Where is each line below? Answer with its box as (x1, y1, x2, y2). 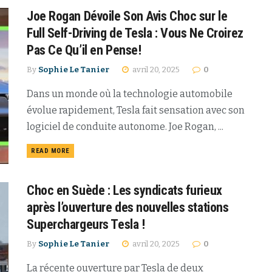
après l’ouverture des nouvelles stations (27, 199, 229, 215)
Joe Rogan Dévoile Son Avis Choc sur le (27, 8, 228, 24)
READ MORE (31, 146, 70, 155)
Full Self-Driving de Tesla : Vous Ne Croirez (27, 25, 243, 41)
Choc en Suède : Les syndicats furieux (27, 182, 222, 198)
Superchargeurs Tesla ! (27, 216, 145, 232)
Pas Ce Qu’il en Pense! (27, 42, 141, 58)
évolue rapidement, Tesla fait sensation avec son (27, 104, 245, 116)
